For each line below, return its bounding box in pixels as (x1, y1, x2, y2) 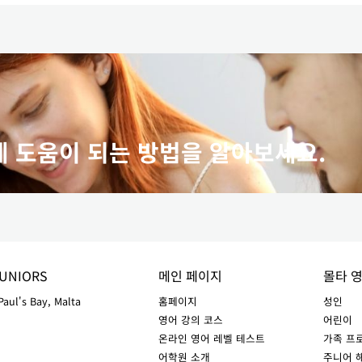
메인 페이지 (158, 266, 222, 285)
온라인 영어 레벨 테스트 (158, 330, 265, 346)
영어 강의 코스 (158, 312, 223, 327)
